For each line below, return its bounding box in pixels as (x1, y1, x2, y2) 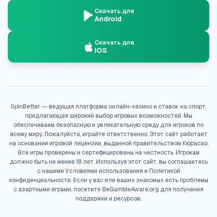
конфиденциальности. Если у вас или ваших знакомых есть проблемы (9, 176, 208, 184)
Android (94, 15, 122, 23)
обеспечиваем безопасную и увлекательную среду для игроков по (14, 121, 203, 129)
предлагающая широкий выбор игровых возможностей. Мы (25, 112, 192, 120)
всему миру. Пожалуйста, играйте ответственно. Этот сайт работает (10, 130, 207, 138)
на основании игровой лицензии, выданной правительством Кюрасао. (9, 139, 208, 147)
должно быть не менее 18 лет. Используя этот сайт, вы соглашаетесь (9, 158, 208, 166)
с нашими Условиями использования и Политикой (37, 167, 180, 175)
